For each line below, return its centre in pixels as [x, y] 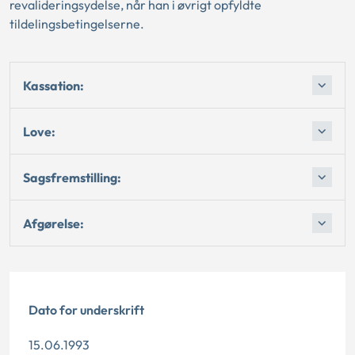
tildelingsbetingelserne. [77, 24]
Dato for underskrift [86, 310]
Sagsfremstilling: [72, 177]
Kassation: [53, 85]
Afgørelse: [53, 223]
